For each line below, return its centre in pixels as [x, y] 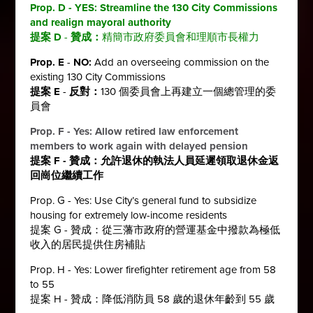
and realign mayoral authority [102, 22]
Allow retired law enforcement [167, 131]
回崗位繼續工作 [67, 175]
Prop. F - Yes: [63, 131]
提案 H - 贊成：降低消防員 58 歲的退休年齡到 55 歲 [153, 299]
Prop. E [48, 62]
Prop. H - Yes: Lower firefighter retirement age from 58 [153, 269]
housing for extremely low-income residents [129, 215]
